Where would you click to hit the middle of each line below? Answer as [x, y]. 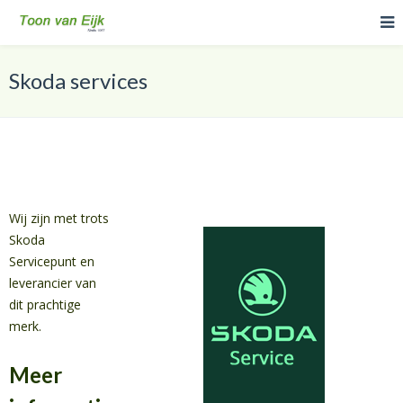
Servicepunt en [52, 261]
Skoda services [78, 81]
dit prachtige [45, 304]
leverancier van [53, 283]
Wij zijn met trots [59, 218]
